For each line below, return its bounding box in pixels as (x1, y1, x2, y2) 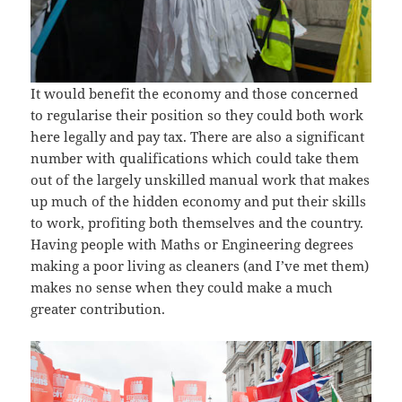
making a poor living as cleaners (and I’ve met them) (31, 256, 370, 275)
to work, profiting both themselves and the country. (31, 213, 364, 232)
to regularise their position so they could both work (31, 105, 364, 124)
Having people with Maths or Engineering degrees (31, 234, 354, 253)
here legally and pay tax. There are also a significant (31, 127, 365, 145)
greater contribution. (31, 299, 166, 318)
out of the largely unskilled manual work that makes (31, 170, 371, 188)
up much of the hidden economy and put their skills (31, 191, 367, 210)
